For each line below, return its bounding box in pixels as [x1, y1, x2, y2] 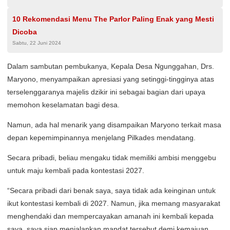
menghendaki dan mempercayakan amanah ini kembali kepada [7, 212, 214, 220]
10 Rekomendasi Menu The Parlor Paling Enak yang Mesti [12, 15, 214, 23]
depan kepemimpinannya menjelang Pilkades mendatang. [7, 133, 196, 142]
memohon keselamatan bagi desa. [7, 101, 120, 109]
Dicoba [12, 28, 37, 36]
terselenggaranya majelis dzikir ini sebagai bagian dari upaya [7, 88, 205, 96]
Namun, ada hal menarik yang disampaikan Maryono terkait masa [7, 121, 221, 129]
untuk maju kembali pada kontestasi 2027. [7, 166, 144, 175]
